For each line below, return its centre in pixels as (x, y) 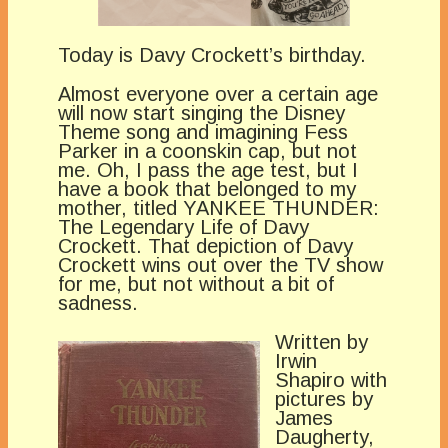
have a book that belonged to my (207, 189)
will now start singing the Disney (201, 113)
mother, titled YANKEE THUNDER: (218, 208)
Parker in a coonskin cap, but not (207, 151)
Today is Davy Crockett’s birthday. (212, 55)
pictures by (324, 399)
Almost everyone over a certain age (218, 94)
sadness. (98, 303)
